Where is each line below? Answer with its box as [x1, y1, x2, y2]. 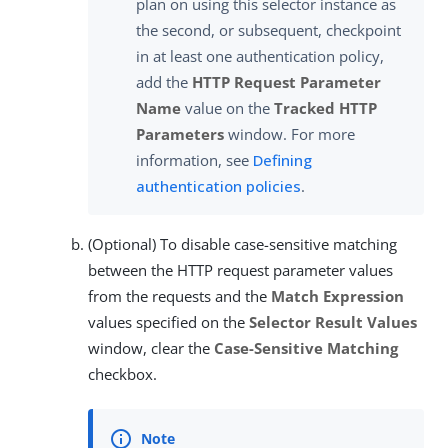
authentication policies [136, 175, 301, 196]
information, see [136, 149, 253, 170]
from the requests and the [88, 285, 271, 306]
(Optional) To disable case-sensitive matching [88, 233, 397, 254]
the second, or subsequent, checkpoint [136, 19, 401, 40]
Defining [253, 149, 312, 170]
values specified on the [88, 311, 249, 332]
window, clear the [88, 337, 214, 358]
